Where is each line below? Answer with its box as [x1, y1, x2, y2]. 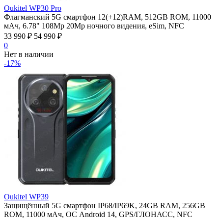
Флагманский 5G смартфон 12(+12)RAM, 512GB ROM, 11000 [4, 12, 211, 21]
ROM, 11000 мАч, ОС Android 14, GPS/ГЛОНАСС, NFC [4, 210, 192, 219]
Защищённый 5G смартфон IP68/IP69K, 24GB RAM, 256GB [4, 201, 205, 210]
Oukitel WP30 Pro [4, 3, 61, 12]
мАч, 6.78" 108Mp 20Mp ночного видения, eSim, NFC [4, 21, 184, 30]
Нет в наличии [4, 50, 54, 58]
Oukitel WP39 [4, 192, 49, 201]
